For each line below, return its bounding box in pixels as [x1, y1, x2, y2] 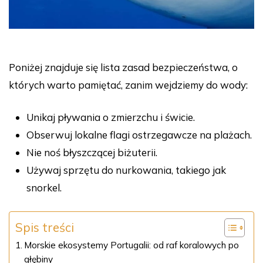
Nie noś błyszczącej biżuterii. [26, 146, 157, 159]
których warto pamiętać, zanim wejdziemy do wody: [9, 79, 248, 92]
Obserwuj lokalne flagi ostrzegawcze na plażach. [26, 129, 252, 141]
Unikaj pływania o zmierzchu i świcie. [26, 111, 195, 124]
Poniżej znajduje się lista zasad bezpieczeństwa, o [9, 61, 238, 74]
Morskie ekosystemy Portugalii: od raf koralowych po [24, 240, 240, 251]
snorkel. [26, 181, 62, 194]
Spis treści [15, 220, 74, 235]
